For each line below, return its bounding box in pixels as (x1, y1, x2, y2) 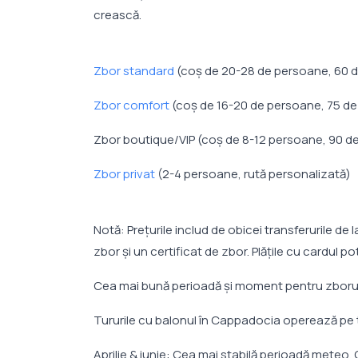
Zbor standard (93, 62, 174, 80)
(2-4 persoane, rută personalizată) (155, 165, 351, 183)
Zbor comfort (93, 97, 169, 114)
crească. (93, 6, 141, 24)
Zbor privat (93, 165, 155, 183)
